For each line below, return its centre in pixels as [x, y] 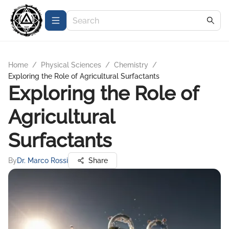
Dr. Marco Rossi [42, 161]
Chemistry [131, 65]
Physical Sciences [71, 65]
